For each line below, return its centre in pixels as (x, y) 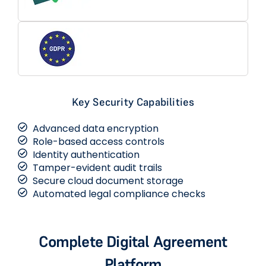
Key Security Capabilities (133, 102)
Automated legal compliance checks (119, 194)
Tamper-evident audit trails (97, 168)
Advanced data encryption (96, 129)
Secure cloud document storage (108, 181)
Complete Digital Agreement (133, 242)
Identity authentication (86, 155)
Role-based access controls (99, 142)
